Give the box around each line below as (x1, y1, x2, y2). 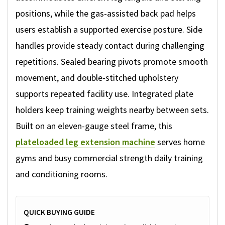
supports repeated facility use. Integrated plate (16, 88, 193, 100)
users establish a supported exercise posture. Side (16, 24, 202, 36)
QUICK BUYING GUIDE (24, 207, 95, 217)
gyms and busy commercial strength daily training (16, 152, 203, 164)
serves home (155, 136, 205, 148)
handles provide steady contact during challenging (16, 40, 204, 52)
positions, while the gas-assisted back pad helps (16, 8, 196, 20)
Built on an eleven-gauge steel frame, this (16, 120, 172, 132)
